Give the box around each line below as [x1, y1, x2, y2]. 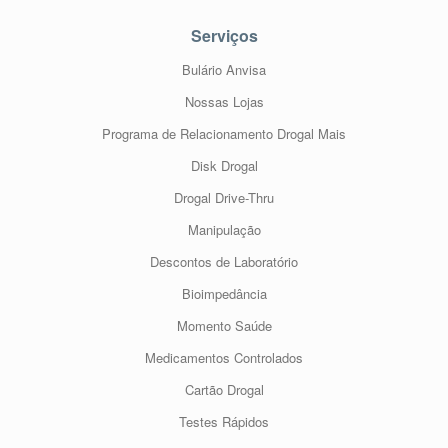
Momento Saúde [176, 316, 272, 335]
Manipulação [187, 220, 261, 239]
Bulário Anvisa [182, 60, 266, 79]
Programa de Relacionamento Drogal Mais [102, 124, 346, 143]
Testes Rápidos [179, 412, 269, 431]
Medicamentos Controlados [145, 348, 303, 367]
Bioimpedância [181, 284, 267, 303]
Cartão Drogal [184, 380, 264, 399]
